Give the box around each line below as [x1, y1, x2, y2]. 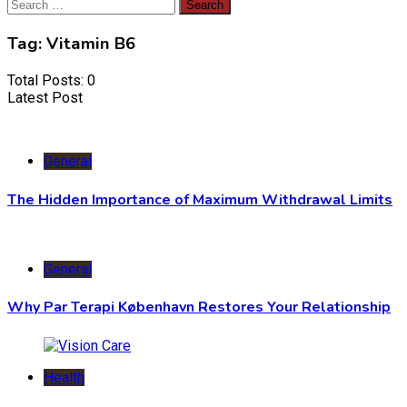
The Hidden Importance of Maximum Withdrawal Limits [7, 189, 392, 210]
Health [44, 368, 84, 386]
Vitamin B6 [46, 31, 135, 55]
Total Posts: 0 [7, 72, 95, 90]
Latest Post [7, 89, 83, 107]
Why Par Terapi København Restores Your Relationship [7, 297, 391, 318]
